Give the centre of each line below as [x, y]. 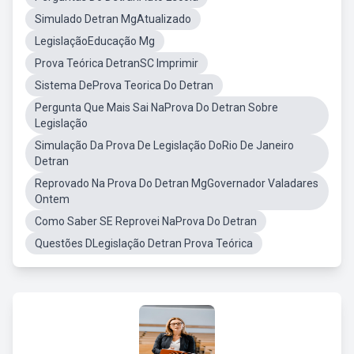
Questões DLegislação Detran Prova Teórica [144, 243]
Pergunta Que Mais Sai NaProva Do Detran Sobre [156, 107]
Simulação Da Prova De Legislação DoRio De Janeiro [164, 145]
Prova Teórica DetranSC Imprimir [117, 63]
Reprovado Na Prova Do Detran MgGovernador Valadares [177, 183]
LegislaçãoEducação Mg [95, 41]
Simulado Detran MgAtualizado [113, 19]
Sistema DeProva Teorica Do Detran [124, 85]
